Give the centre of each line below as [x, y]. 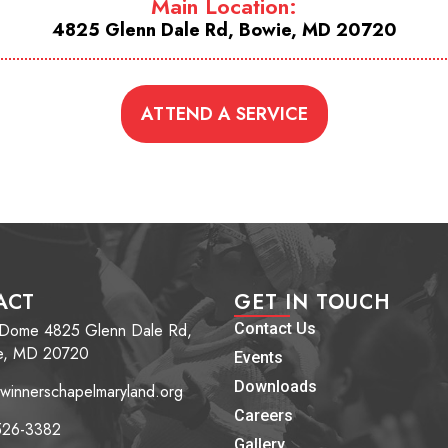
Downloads [275, 386]
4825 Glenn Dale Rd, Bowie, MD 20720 [224, 30]
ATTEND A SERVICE [224, 114]
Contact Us [275, 328]
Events [258, 357]
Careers [263, 415]
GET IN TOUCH [312, 302]
